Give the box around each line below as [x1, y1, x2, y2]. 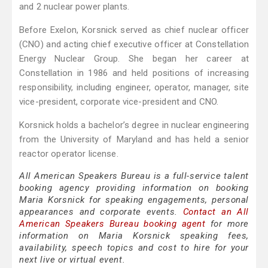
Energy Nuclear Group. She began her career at [19, 53, 249, 65]
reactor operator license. [19, 148, 118, 160]
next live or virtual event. [19, 254, 126, 266]
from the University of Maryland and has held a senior [19, 134, 249, 145]
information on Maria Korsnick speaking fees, [19, 230, 249, 242]
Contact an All [182, 206, 249, 218]
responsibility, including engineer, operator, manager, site [19, 82, 249, 93]
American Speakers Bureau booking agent [19, 218, 206, 230]
